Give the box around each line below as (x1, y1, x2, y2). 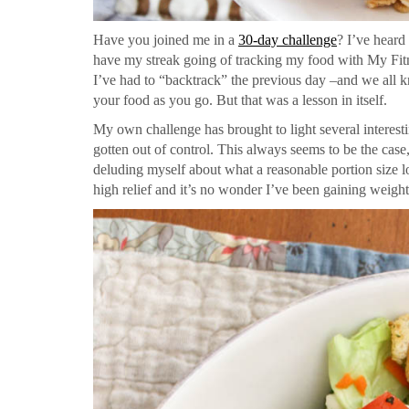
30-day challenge (238, 32, 337, 48)
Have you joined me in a (93, 32, 238, 48)
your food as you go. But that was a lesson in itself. (93, 92, 387, 109)
